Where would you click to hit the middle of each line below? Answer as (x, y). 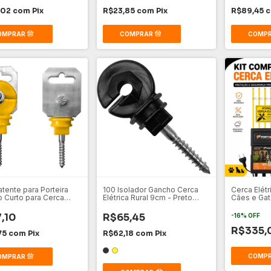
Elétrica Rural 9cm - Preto (148, 197)
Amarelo (118, 205)
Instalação (249, 205)
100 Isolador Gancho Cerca (151, 189)
